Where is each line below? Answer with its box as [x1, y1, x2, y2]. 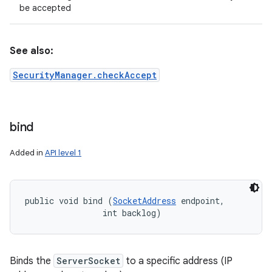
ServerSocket [56, 255, 120, 267]
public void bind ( [25, 195, 113, 206]
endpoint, [176, 195, 229, 206]
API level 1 [45, 148, 81, 158]
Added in [10, 148, 45, 158]
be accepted [19, 2, 71, 13]
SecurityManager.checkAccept [13, 69, 157, 81]
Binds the [10, 255, 53, 267]
